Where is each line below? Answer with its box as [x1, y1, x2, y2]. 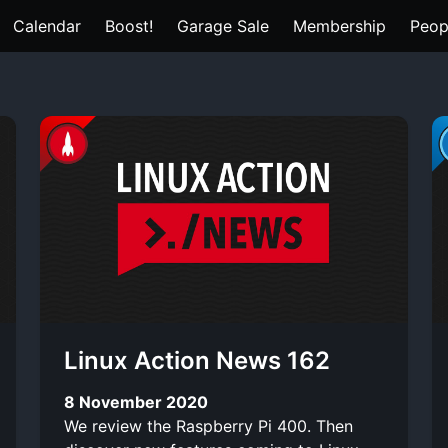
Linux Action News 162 [64, 346, 330, 375]
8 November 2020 [64, 391, 208, 412]
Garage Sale [177, 16, 269, 36]
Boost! [105, 16, 153, 36]
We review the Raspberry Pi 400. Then [64, 415, 353, 436]
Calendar [13, 16, 81, 36]
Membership [293, 16, 386, 36]
